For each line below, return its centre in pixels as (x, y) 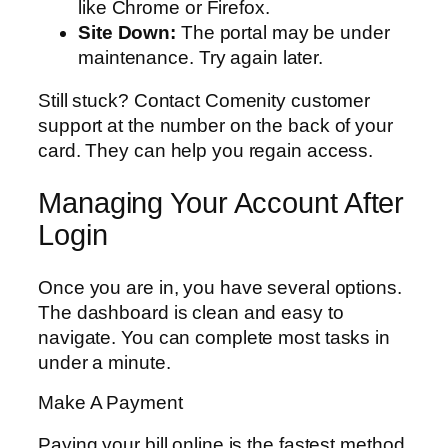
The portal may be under (283, 32)
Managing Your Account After (221, 202)
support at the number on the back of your (215, 126)
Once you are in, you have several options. (220, 287)
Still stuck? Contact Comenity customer (204, 101)
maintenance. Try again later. (201, 57)
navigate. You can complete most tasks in (214, 337)
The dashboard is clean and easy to (191, 312)
